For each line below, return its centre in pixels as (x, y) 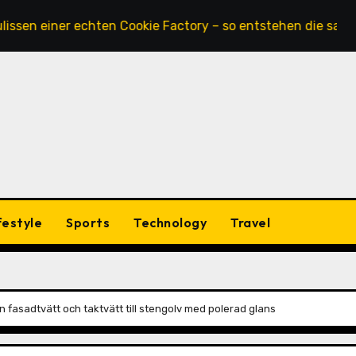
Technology (170, 222)
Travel (250, 222)
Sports (88, 222)
